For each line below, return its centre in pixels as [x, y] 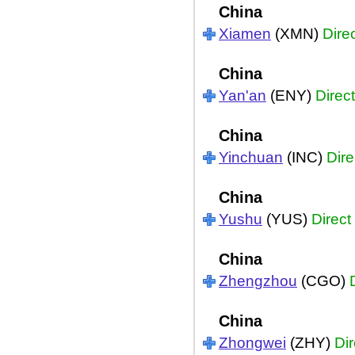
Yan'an [242, 95]
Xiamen [245, 34]
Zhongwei [252, 343]
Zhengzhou [258, 281]
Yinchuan [251, 157]
